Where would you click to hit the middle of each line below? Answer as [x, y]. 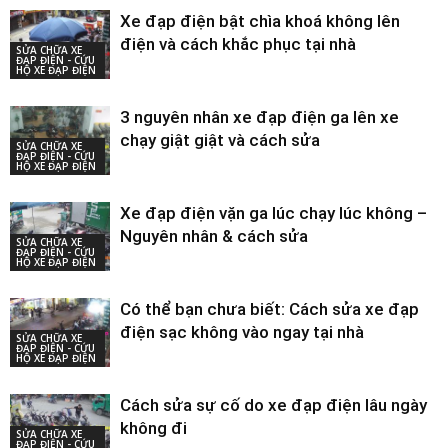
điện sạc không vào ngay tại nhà [242, 332]
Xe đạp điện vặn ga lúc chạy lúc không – [273, 213]
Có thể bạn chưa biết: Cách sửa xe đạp [269, 309]
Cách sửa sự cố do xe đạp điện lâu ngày [273, 405]
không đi [153, 428]
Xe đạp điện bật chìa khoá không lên [260, 21]
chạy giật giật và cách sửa [220, 140]
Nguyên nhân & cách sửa [214, 236]
